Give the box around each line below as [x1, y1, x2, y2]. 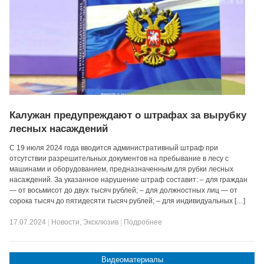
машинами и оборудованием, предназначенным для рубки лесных [9, 165, 234, 173]
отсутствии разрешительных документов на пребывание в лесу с [9, 154, 229, 163]
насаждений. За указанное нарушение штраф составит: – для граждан [9, 176, 248, 184]
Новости [51, 218, 80, 226]
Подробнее [124, 218, 163, 226]
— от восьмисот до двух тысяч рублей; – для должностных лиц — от [9, 186, 238, 194]
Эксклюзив [83, 218, 119, 226]
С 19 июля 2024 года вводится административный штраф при [9, 144, 219, 152]
